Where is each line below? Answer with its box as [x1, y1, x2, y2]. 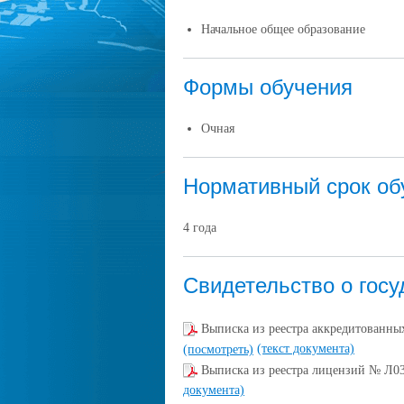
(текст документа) [257, 341, 354, 355]
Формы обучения [183, 74, 353, 99]
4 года [183, 220, 216, 234]
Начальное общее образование [201, 22, 365, 36]
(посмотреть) [183, 342, 253, 356]
